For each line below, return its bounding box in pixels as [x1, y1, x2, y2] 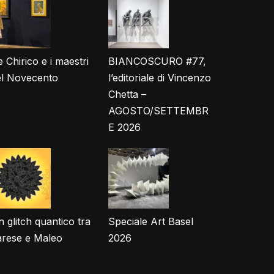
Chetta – [108, 88, 146, 100]
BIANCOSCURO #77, [108, 55, 206, 67]
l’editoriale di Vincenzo [108, 72, 211, 84]
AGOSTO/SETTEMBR [108, 105, 209, 117]
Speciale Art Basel [108, 215, 193, 228]
